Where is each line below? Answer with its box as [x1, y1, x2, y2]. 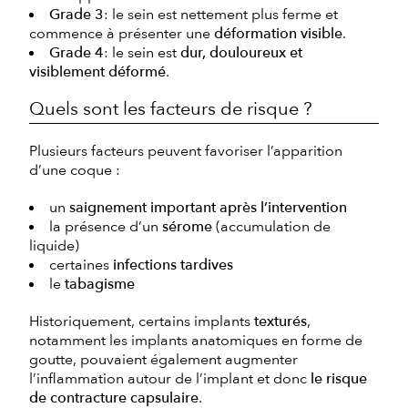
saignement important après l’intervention [69, 197, 347, 218]
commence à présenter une [29, 23, 214, 44]
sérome [162, 216, 212, 237]
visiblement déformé [29, 61, 166, 82]
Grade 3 [49, 4, 104, 25]
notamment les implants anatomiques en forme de [29, 330, 362, 351]
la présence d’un [49, 216, 162, 237]
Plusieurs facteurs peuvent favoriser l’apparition [29, 140, 342, 161]
